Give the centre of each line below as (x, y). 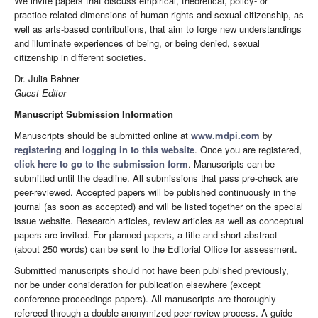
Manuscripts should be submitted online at (103, 136)
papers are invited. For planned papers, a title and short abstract (146, 235)
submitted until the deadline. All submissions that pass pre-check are (156, 178)
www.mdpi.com (225, 136)
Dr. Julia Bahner (47, 79)
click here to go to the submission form (101, 164)
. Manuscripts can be (231, 164)
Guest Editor (40, 93)
